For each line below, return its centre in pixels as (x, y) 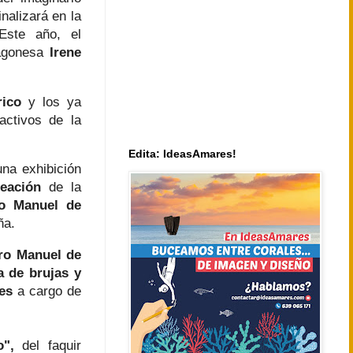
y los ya (52, 101)
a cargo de (47, 290)
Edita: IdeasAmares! (182, 154)
